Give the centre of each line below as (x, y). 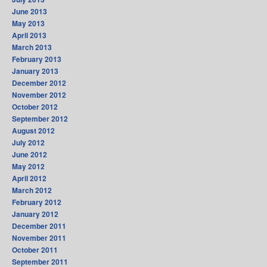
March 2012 (32, 190)
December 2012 (39, 83)
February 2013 (37, 59)
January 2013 (35, 71)
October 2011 (35, 250)
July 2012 (28, 143)
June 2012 (30, 155)
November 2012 (39, 95)
